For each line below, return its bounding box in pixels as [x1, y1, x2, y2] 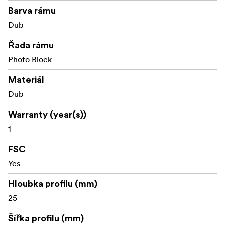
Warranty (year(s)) [8, 109, 86, 119]
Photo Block [8, 54, 52, 64]
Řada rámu [8, 40, 54, 50]
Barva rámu [8, 6, 56, 15]
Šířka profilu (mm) [8, 213, 84, 223]
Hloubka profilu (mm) [8, 179, 97, 188]
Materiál [8, 75, 44, 84]
